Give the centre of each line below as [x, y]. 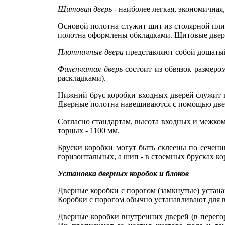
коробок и [147, 174]
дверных [113, 174]
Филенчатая [79, 69]
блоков [177, 174]
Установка [77, 174]
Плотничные [80, 52]
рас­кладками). [82, 78]
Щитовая [75, 9]
